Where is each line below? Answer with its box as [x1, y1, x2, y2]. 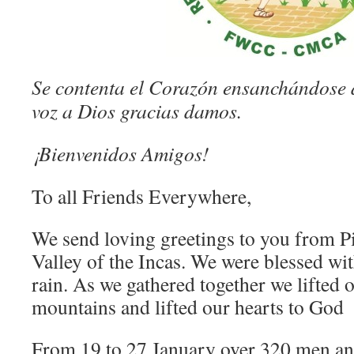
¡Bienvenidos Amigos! [32, 140, 209, 167]
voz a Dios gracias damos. [32, 97, 242, 124]
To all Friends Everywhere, [32, 183, 251, 209]
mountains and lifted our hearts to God [32, 293, 344, 320]
